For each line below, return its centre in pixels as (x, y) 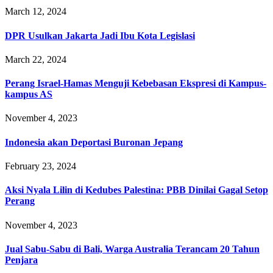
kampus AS (29, 94)
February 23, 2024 (41, 166)
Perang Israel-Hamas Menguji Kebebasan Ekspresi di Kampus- (136, 83)
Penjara (21, 260)
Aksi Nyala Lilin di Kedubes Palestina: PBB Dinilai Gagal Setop (136, 190)
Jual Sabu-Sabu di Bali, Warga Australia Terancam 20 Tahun (132, 249)
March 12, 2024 (36, 12)
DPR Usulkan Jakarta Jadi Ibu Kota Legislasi (100, 35)
